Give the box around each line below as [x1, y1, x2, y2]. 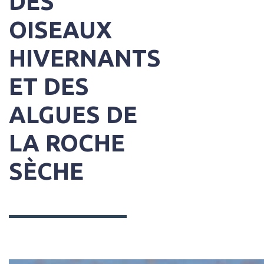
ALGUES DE [9, 101, 137, 128]
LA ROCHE [9, 130, 125, 157]
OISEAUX [9, 16, 112, 44]
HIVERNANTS [9, 45, 161, 72]
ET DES [9, 73, 89, 100]
